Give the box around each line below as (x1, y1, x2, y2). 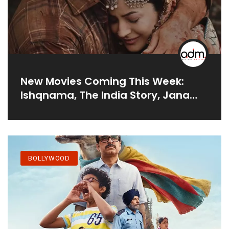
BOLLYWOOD (28, 154, 71, 163)
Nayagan (20, 101, 69, 116)
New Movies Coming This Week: (20, 74, 184, 88)
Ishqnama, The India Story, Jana (20, 87, 190, 102)
